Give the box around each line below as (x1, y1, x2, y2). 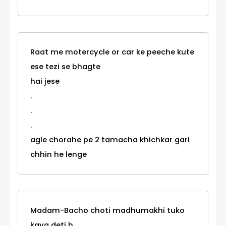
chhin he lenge (30, 149, 87, 160)
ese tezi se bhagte (30, 62, 100, 72)
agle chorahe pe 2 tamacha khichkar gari (30, 135, 190, 145)
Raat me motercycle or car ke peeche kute (30, 47, 194, 58)
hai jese (30, 76, 60, 87)
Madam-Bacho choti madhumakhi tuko (30, 205, 185, 216)
